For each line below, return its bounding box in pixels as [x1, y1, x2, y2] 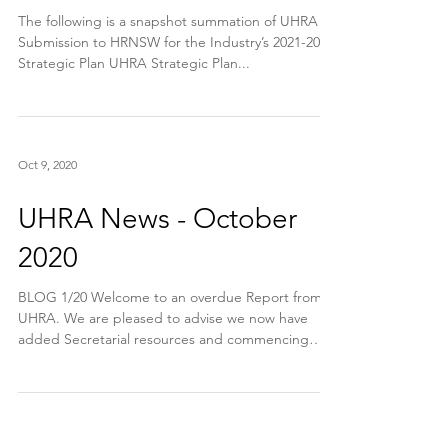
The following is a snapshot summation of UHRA [18, 12, 318, 30]
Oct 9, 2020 [18, 156, 77, 172]
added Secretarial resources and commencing [18, 330, 309, 348]
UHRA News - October [18, 202, 297, 235]
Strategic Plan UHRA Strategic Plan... [18, 54, 250, 72]
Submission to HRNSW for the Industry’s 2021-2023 [18, 33, 334, 51]
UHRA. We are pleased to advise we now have [18, 309, 308, 327]
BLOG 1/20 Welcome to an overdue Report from [18, 288, 322, 306]
